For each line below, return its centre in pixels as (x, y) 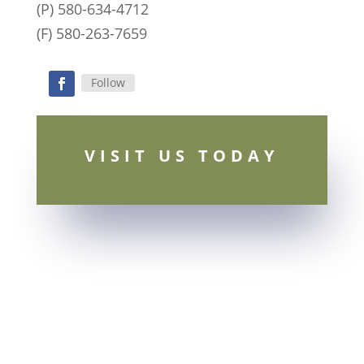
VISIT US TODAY (182, 155)
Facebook (83, 105)
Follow (108, 83)
